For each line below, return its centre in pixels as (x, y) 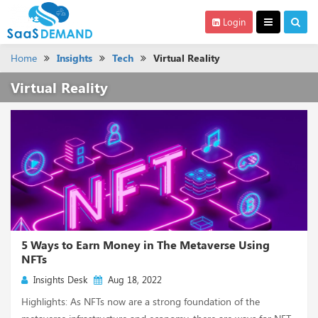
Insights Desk (57, 279)
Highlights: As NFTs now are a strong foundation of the (141, 301)
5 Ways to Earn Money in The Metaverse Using (146, 245)
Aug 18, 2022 (132, 279)
